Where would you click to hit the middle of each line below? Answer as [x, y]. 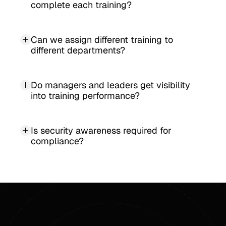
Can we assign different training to [102, 40]
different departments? [78, 50]
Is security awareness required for [101, 130]
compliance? [57, 141]
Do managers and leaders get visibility [110, 85]
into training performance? [85, 96]
